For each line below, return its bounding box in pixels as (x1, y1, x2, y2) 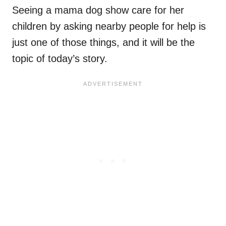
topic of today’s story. (12, 53, 107, 65)
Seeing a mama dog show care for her (12, 5, 184, 16)
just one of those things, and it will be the (12, 37, 195, 48)
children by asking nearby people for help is (12, 21, 206, 32)
